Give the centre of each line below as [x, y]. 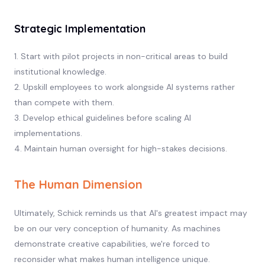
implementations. [48, 133]
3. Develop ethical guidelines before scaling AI [102, 117]
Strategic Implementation [80, 28]
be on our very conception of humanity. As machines [117, 228]
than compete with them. [64, 102]
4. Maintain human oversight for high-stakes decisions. [120, 148]
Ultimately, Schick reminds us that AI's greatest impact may [130, 213]
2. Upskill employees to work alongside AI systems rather [124, 87]
